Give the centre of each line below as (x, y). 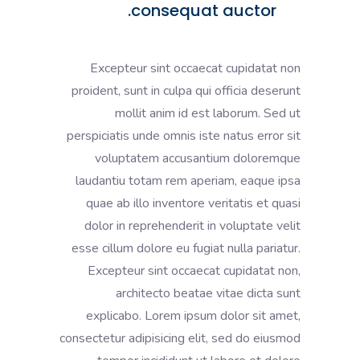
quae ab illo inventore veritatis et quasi (193, 203)
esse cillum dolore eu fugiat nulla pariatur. (186, 248)
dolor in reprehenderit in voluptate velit (192, 225)
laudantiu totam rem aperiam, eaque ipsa (188, 180)
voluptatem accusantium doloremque (198, 158)
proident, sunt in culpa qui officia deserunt (186, 90)
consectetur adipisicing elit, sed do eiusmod (180, 338)
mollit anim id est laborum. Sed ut (208, 113)
